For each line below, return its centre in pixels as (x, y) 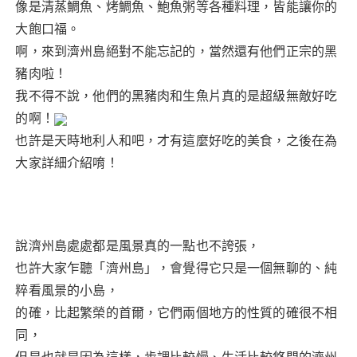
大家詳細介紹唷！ (67, 163)
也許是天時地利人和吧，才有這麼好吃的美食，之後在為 (177, 141)
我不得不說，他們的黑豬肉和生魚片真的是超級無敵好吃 (177, 96)
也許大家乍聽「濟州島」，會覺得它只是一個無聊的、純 (177, 268)
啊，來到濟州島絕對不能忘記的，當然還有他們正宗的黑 (177, 51)
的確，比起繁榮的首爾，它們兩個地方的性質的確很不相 (177, 313)
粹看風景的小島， (67, 290)
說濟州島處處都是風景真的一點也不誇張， (138, 246)
